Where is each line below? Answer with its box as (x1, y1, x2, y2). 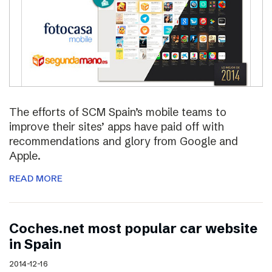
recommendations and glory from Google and (9, 134, 238, 148)
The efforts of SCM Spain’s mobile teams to (9, 104, 226, 119)
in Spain (9, 236, 61, 253)
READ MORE (9, 172, 63, 184)
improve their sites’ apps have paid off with (9, 119, 224, 134)
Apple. (9, 148, 41, 163)
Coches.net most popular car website (9, 220, 257, 237)
